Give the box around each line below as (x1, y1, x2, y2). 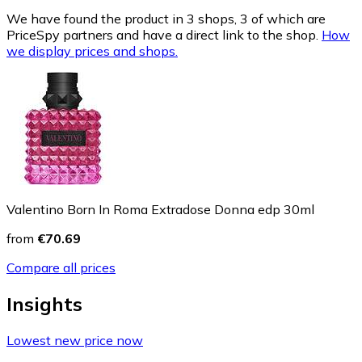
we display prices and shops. (6, 43, 178, 60)
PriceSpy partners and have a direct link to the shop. (6, 27, 318, 44)
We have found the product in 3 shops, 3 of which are (6, 11, 326, 27)
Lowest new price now (6, 332, 143, 349)
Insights (6, 292, 82, 317)
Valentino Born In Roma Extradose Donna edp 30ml (6, 201, 314, 218)
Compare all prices (6, 259, 116, 276)
